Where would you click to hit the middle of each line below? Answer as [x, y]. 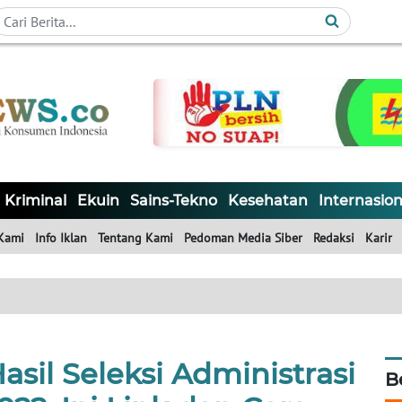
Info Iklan [61, 238]
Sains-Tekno [174, 201]
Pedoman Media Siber [243, 238]
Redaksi [334, 238]
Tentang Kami [135, 238]
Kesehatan [268, 201]
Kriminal [35, 201]
